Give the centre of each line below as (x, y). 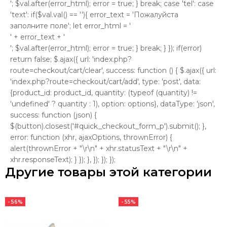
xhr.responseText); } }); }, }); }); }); (63, 159)
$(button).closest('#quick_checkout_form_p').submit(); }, (108, 126)
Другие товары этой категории (108, 172)
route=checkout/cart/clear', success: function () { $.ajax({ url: (113, 70)
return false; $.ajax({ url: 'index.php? (71, 59)
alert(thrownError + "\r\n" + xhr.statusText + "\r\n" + (99, 148)
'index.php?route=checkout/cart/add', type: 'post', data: (105, 81)
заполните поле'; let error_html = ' (70, 26)
